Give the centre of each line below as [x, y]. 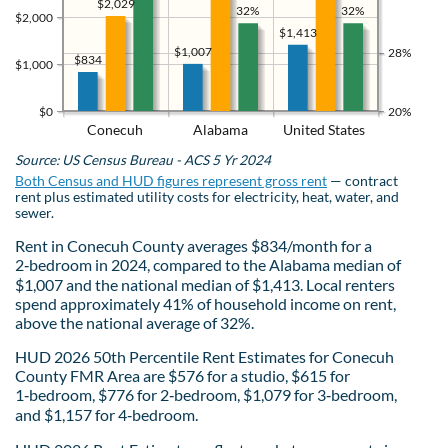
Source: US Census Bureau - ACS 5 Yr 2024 [143, 159]
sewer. [34, 212]
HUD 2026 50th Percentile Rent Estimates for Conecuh [204, 356]
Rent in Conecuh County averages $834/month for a [193, 245]
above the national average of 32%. [134, 322]
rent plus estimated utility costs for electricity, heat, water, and [207, 196]
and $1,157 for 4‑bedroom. [106, 414]
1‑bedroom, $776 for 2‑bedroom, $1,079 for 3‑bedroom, [206, 394]
